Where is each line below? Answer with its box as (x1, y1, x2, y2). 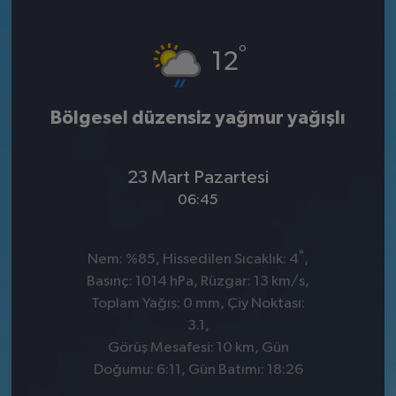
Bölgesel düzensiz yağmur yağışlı (50, 109, 346, 128)
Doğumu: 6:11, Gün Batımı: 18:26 (93, 362, 303, 378)
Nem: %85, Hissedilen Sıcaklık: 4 (88, 252, 299, 268)
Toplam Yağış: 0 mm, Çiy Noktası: (91, 296, 305, 312)
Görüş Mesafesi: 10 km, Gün (107, 340, 289, 356)
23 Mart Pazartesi (127, 167, 269, 187)
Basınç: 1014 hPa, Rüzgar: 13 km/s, (87, 274, 309, 290)
